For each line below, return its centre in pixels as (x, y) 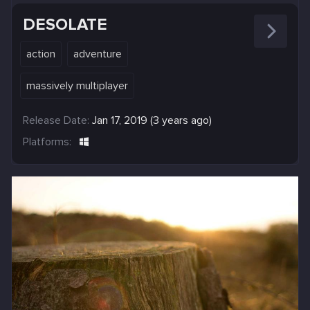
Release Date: (56, 120)
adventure (98, 54)
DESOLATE (65, 24)
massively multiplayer (77, 85)
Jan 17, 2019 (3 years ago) (152, 120)
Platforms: (47, 142)
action (41, 54)
